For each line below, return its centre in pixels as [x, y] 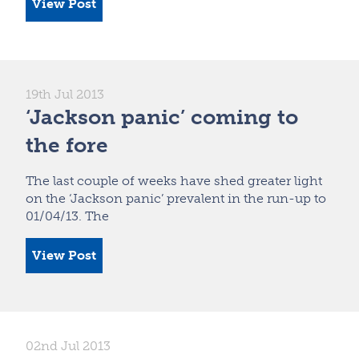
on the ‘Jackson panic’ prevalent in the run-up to [176, 198]
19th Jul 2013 [65, 94]
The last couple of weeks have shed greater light [174, 180]
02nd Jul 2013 [68, 345]
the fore [67, 145]
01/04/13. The [67, 216]
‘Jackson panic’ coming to [162, 117]
